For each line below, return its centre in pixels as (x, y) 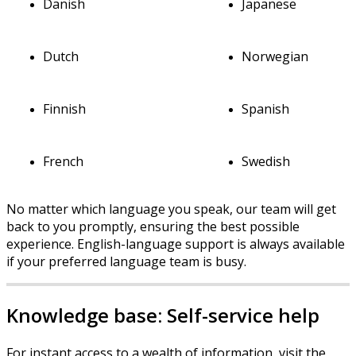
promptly (106, 226)
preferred (77, 261)
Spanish (266, 108)
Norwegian (275, 56)
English (99, 244)
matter (48, 209)
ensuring (167, 226)
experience (39, 244)
